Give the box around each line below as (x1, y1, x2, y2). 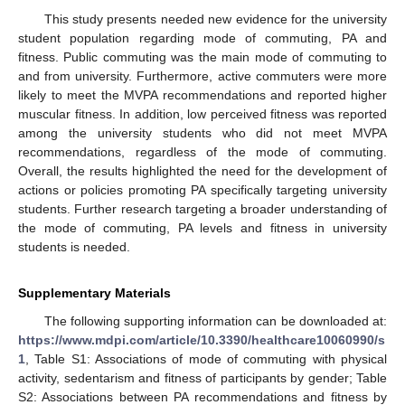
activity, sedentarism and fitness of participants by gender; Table (18, 371, 387, 386)
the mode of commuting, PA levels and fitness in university (18, 221, 387, 236)
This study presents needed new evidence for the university (43, 12, 387, 27)
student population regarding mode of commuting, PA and (18, 31, 387, 46)
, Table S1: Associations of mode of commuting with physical (25, 352, 387, 367)
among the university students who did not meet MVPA (18, 126, 387, 141)
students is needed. (18, 240, 130, 255)
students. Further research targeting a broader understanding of (18, 202, 387, 217)
